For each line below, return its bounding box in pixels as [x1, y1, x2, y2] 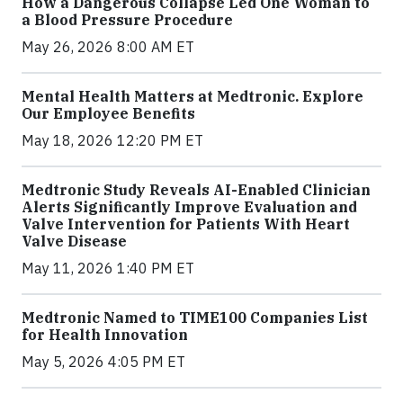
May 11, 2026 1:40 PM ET [22, 259, 194, 278]
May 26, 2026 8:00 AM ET [22, 38, 194, 57]
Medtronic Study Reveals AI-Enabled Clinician [22, 181, 371, 200]
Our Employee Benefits [22, 104, 195, 123]
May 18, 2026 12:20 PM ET [22, 131, 203, 150]
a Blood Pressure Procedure [22, 11, 233, 30]
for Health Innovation [22, 326, 188, 345]
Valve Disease [22, 232, 127, 251]
